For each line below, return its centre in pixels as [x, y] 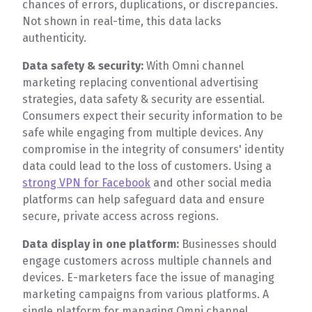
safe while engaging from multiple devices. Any [143, 133]
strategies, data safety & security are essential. [144, 100]
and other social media [211, 183]
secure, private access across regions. [121, 217]
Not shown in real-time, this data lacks [122, 22]
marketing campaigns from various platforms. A [146, 295]
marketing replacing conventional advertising [141, 83]
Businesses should [230, 244]
